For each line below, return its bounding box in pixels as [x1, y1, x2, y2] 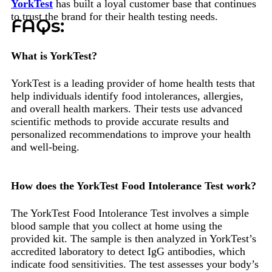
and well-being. [11, 140, 80, 153]
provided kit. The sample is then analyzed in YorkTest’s [11, 232, 256, 245]
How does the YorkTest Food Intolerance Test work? [11, 179, 256, 192]
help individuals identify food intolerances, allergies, [11, 89, 243, 102]
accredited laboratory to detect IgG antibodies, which [11, 245, 245, 257]
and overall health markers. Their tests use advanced [11, 102, 242, 115]
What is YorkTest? [11, 49, 97, 62]
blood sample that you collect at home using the [11, 219, 222, 232]
